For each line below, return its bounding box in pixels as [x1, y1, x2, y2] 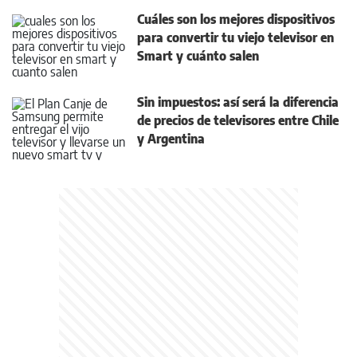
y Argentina [137, 131, 205, 147]
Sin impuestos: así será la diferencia [137, 94, 339, 110]
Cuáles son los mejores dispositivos [137, 11, 335, 27]
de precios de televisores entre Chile [137, 112, 339, 128]
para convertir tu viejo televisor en [137, 29, 334, 45]
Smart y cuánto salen [137, 48, 259, 64]
